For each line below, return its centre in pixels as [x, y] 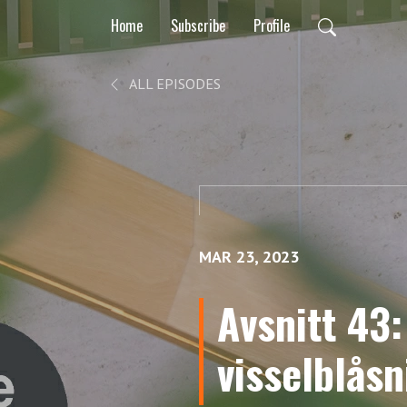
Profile [272, 25]
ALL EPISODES [174, 84]
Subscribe [198, 25]
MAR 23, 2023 [249, 257]
